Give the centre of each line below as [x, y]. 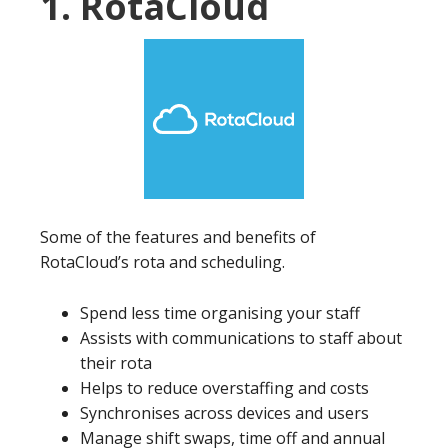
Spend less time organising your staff [220, 313]
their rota [116, 363]
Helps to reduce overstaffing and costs [224, 388]
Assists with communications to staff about [241, 338]
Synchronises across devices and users [224, 413]
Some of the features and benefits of [178, 237]
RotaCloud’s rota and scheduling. [162, 262]
